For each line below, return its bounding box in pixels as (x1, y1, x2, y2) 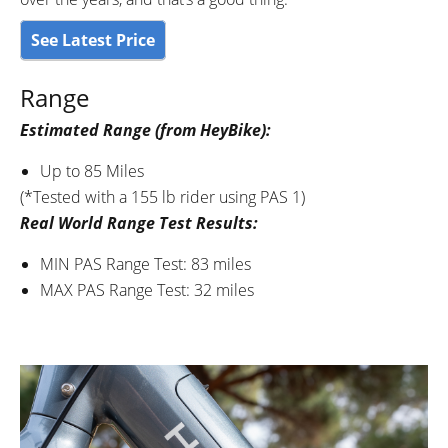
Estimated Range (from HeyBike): (20, 118, 271, 141)
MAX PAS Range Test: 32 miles (40, 278, 254, 301)
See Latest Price (31, 28, 155, 51)
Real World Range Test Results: (20, 211, 258, 234)
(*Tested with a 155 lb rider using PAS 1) (20, 185, 305, 208)
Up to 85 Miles (40, 159, 144, 182)
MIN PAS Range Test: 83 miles (40, 252, 251, 275)
